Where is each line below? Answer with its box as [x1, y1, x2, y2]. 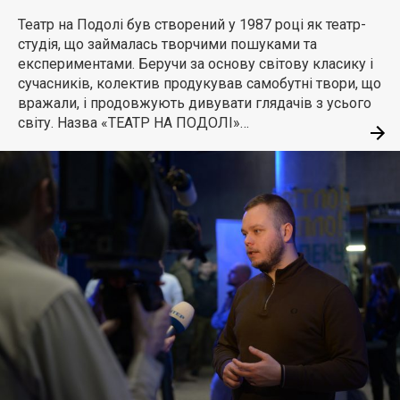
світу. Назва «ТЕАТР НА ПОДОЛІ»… [18, 114, 249, 132]
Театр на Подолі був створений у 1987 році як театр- [18, 16, 366, 34]
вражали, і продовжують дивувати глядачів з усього [18, 95, 371, 112]
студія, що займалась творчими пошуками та [18, 36, 317, 54]
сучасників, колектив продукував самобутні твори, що [18, 75, 381, 93]
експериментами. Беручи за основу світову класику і [18, 55, 373, 73]
